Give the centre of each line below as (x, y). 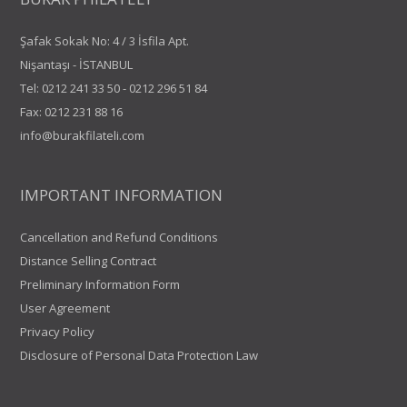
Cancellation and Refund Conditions (119, 238)
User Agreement (65, 308)
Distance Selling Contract (89, 261)
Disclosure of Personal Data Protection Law (139, 356)
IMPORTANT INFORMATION (122, 195)
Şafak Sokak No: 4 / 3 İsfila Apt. (105, 41)
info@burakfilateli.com (83, 136)
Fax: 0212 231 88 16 (72, 112)
